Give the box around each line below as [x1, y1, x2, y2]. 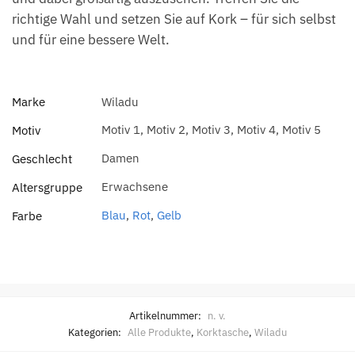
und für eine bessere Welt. [12, 31, 170, 49]
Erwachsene [101, 179, 168, 195]
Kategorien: [68, 325, 124, 339]
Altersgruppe [12, 180, 82, 196]
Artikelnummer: [129, 308, 204, 323]
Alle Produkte [128, 325, 191, 339]
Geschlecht [12, 151, 72, 167]
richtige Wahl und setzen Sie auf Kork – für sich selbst [12, 10, 336, 29]
